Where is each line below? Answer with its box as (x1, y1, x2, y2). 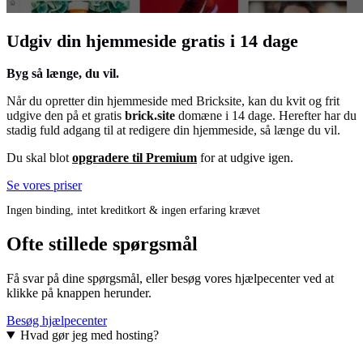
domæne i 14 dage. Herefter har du (175, 109, 357, 123)
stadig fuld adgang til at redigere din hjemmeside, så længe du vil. (6, 123, 340, 138)
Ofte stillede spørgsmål (6, 233, 198, 255)
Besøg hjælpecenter (6, 314, 107, 328)
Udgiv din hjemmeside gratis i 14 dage (6, 30, 298, 51)
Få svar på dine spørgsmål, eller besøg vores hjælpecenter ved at (6, 271, 334, 286)
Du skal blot (6, 151, 72, 165)
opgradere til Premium (72, 151, 197, 165)
